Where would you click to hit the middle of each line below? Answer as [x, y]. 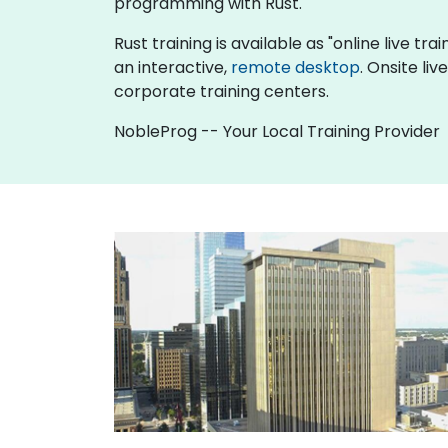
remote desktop [295, 67]
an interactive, [172, 67]
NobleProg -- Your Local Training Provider [277, 131]
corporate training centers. [221, 91]
